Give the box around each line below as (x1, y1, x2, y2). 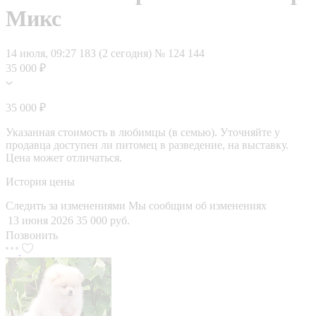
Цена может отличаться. (6, 151, 122, 164)
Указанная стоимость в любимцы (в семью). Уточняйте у (6, 126, 280, 138)
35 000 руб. (76, 214, 130, 226)
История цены (6, 175, 75, 188)
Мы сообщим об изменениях (128, 199, 267, 212)
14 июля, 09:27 (6, 47, 76, 59)
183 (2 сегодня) (79, 47, 154, 59)
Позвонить (6, 229, 58, 241)
